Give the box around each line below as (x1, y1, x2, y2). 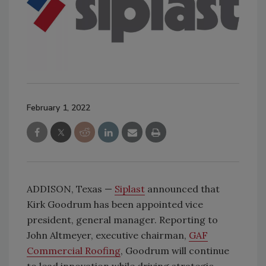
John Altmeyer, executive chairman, (27, 229, 189, 241)
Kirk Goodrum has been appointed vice (27, 198, 203, 210)
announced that (145, 182, 220, 195)
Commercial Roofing (27, 244, 121, 256)
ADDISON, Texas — (27, 182, 115, 195)
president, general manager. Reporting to (27, 213, 218, 226)
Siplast (115, 182, 145, 195)
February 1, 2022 (27, 102, 90, 113)
